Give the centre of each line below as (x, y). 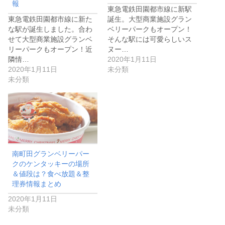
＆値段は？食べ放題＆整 (51, 174)
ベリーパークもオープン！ (150, 29)
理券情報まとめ (37, 184)
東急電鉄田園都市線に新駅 (150, 9)
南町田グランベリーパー (51, 153)
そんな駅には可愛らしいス (150, 39)
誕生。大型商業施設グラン (150, 19)
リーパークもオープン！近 (50, 49)
